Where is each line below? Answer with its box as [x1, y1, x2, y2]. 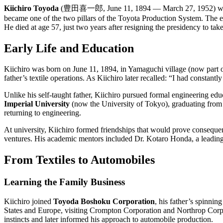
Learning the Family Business [4, 177, 125, 188]
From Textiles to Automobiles [4, 153, 155, 167]
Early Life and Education [4, 41, 134, 55]
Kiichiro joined [4, 197, 53, 206]
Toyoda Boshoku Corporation [53, 197, 155, 206]
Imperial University [4, 100, 70, 109]
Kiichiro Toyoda [4, 3, 59, 12]
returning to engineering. [4, 109, 81, 117]
